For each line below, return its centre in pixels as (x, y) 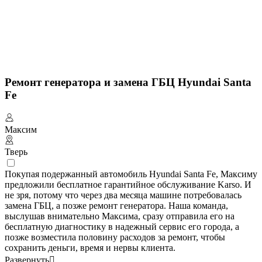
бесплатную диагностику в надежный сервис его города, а (122, 226)
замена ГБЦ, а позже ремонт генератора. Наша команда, (116, 205)
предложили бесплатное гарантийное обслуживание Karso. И (128, 184)
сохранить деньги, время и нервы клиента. (90, 247)
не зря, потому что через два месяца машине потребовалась (123, 195)
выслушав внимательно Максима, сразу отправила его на (120, 216)
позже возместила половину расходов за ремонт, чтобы (115, 237)
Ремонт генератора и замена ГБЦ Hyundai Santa (128, 82)
